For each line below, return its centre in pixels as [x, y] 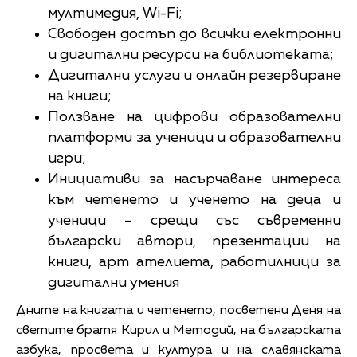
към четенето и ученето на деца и [194, 200]
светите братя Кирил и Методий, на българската [178, 330]
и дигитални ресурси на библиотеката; [191, 55]
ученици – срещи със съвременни [194, 220]
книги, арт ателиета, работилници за [194, 262]
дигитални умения [114, 282]
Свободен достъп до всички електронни [194, 34]
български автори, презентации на [194, 241]
